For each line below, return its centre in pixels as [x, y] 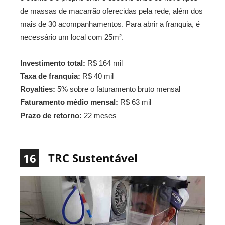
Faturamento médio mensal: [69, 102]
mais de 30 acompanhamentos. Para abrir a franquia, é [110, 24]
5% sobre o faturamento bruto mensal [118, 89]
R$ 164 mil [104, 63]
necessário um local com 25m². [72, 37]
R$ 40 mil [97, 76]
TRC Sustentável [93, 158]
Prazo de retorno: [51, 116]
